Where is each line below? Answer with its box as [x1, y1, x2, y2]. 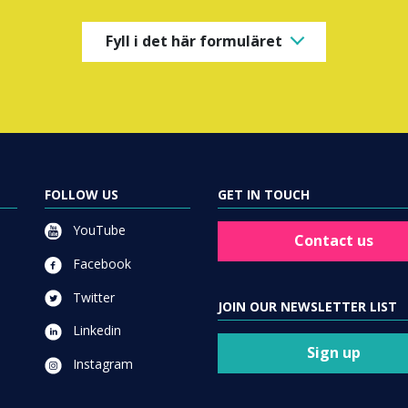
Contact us [294, 230, 373, 251]
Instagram [69, 355, 133, 373]
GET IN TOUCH [218, 185, 310, 203]
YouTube [69, 220, 126, 239]
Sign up [307, 342, 361, 363]
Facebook [69, 254, 131, 272]
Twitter [69, 288, 115, 306]
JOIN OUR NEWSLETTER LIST [218, 297, 397, 315]
